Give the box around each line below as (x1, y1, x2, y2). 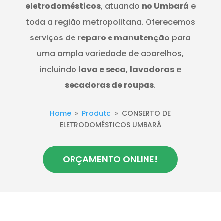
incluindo (39, 63, 78, 75)
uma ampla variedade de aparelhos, (37, 47, 184, 59)
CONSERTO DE (122, 108, 171, 118)
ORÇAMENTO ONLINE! (63, 152, 158, 165)
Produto (82, 108, 111, 118)
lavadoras (129, 63, 174, 75)
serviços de (30, 32, 78, 43)
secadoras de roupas (65, 79, 154, 91)
